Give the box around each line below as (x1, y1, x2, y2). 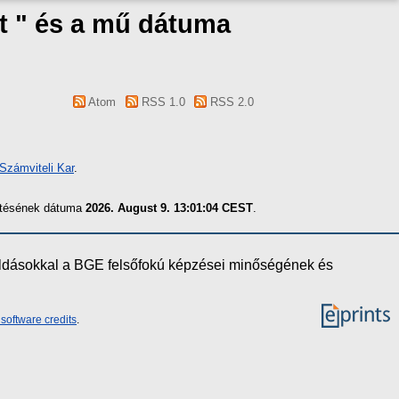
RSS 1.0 (137, 95, 185, 109)
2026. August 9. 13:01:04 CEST (85, 200, 253, 215)
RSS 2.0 (207, 95, 254, 109)
